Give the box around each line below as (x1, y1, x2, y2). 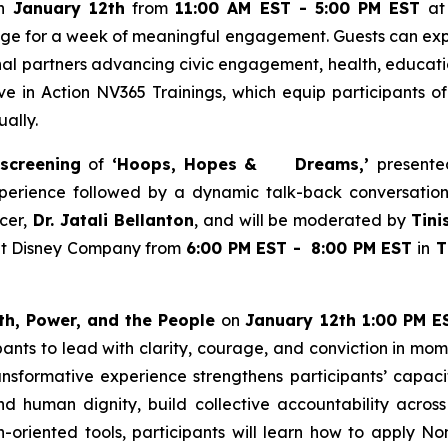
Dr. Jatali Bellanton (27, 209, 194, 230)
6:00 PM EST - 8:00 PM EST (181, 237, 418, 258)
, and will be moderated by (193, 209, 411, 230)
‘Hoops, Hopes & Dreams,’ (104, 153, 378, 174)
